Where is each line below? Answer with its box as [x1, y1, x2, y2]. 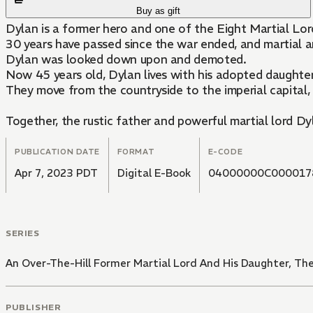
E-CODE [208, 147, 243, 157]
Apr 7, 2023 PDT [15, 166, 98, 180]
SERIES [6, 228, 40, 239]
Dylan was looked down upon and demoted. [6, 52, 247, 68]
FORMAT [117, 147, 155, 157]
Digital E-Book [117, 166, 191, 180]
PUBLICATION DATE [15, 147, 100, 157]
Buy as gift [136, 6, 181, 17]
